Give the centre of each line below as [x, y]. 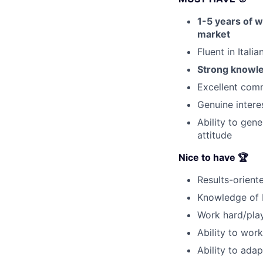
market [214, 34]
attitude [215, 135]
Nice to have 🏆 [213, 157]
